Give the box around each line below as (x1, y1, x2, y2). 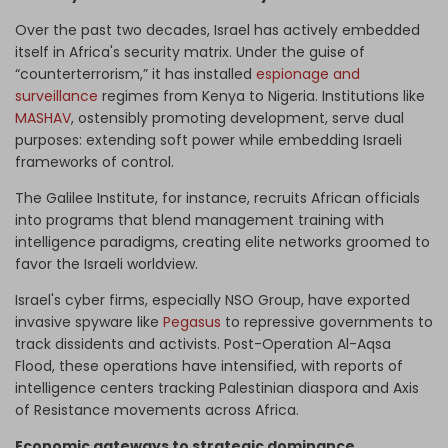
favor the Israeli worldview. (15, 254, 198, 275)
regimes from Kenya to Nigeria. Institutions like (98, 86, 425, 107)
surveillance (15, 86, 98, 107)
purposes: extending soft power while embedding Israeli (15, 130, 402, 151)
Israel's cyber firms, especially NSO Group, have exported (15, 290, 410, 311)
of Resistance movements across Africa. (15, 400, 299, 421)
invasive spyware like (15, 312, 163, 333)
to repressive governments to (221, 312, 433, 333)
